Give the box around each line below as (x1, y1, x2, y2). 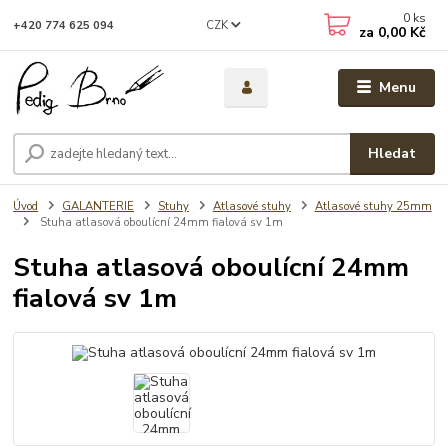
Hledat (368, 144, 417, 164)
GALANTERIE (62, 199, 134, 215)
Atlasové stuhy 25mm (314, 199, 432, 215)
